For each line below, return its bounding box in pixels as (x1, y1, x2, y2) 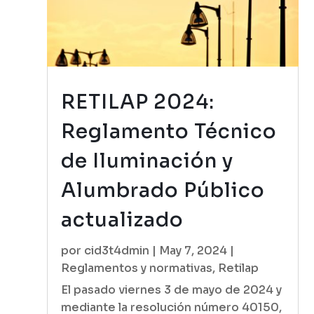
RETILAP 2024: (61, 90, 215, 115)
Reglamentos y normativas (61, 261, 213, 276)
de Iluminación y (61, 149, 234, 174)
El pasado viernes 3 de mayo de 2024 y (61, 282, 282, 298)
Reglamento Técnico (61, 119, 278, 144)
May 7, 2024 (159, 243, 228, 259)
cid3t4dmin (84, 243, 150, 259)
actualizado (61, 207, 184, 233)
